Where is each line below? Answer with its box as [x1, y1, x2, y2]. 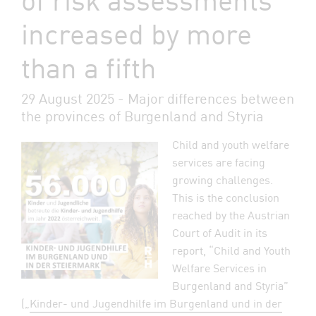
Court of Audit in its [172, 224, 267, 241]
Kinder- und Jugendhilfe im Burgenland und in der [30, 294, 282, 311]
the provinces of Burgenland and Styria [21, 105, 264, 125]
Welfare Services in [172, 259, 267, 276]
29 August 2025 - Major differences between [21, 87, 294, 107]
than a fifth [21, 46, 156, 86]
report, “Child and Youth [172, 241, 291, 258]
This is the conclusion [172, 188, 279, 205]
